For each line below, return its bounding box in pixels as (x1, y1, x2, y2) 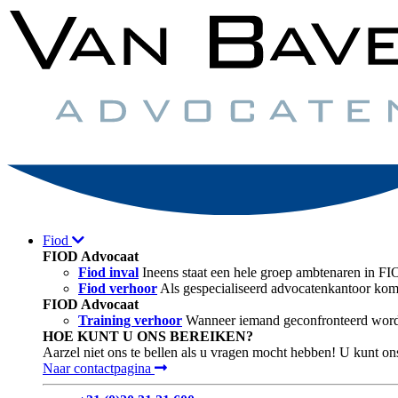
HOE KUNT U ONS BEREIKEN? (43, 328, 253, 344)
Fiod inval (78, 264, 139, 280)
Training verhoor (78, 312, 182, 328)
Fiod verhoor (78, 280, 157, 296)
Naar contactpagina (43, 360, 155, 376)
